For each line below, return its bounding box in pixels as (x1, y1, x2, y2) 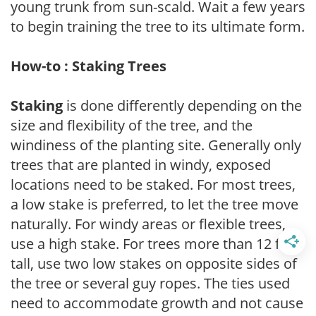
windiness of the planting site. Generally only (11, 135, 301, 154)
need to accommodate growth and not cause (11, 293, 303, 312)
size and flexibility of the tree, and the (11, 115, 253, 135)
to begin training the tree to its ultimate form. (11, 16, 305, 36)
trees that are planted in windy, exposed (11, 154, 271, 174)
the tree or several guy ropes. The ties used (11, 273, 290, 293)
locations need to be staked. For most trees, (11, 174, 296, 194)
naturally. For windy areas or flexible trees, (11, 214, 286, 233)
